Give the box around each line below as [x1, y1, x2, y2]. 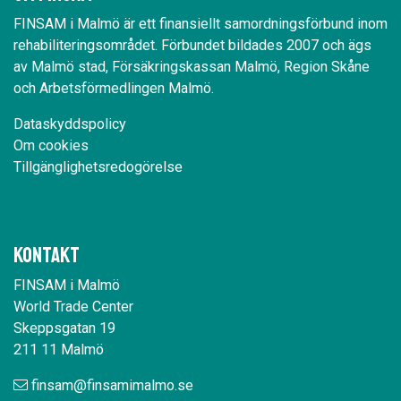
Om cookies [13, 137, 89, 154]
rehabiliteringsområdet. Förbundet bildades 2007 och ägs [13, 37, 371, 54]
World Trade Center [13, 298, 133, 315]
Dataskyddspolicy [13, 115, 126, 132]
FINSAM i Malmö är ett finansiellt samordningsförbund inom [13, 15, 388, 32]
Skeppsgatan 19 [13, 320, 115, 337]
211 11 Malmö [13, 341, 104, 358]
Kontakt [13, 242, 80, 269]
